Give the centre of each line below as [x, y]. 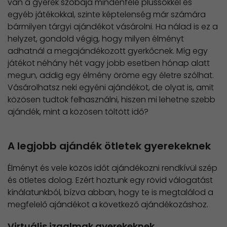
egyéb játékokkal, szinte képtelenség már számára [107, 15]
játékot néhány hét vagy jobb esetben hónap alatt [109, 63]
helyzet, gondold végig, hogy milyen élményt [96, 39]
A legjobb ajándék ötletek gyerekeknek [109, 146]
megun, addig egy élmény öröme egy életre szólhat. [111, 75]
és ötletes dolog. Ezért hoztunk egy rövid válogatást [110, 180]
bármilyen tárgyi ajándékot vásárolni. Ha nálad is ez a [113, 27]
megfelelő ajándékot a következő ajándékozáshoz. [108, 204]
